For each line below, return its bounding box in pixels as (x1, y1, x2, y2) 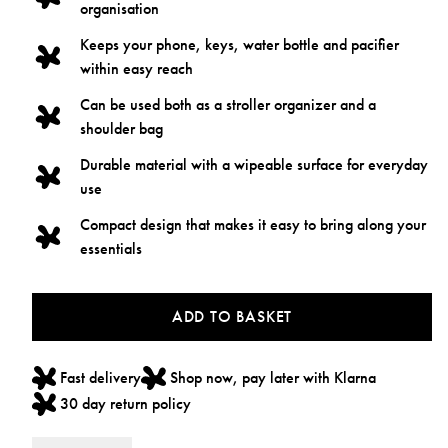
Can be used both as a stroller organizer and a (80, 94, 376, 115)
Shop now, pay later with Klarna (169, 367, 376, 388)
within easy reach (80, 58, 193, 79)
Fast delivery (60, 367, 142, 388)
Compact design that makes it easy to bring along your (80, 214, 426, 235)
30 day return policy (60, 393, 192, 414)
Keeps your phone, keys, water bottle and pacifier (80, 34, 399, 55)
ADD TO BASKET (171, 306, 293, 327)
